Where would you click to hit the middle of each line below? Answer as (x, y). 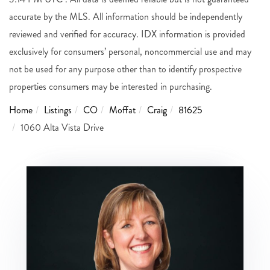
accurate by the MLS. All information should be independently (126, 16)
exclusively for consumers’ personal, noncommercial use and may (130, 51)
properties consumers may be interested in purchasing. (111, 86)
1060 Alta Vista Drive (62, 127)
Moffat (122, 110)
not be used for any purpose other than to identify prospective (125, 69)
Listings (58, 110)
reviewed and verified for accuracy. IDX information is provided (127, 34)
